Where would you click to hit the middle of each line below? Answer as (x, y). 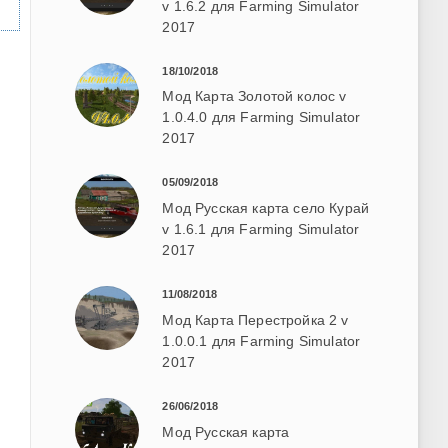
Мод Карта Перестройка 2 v (255, 320)
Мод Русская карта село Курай (266, 208)
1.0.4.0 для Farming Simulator (261, 117)
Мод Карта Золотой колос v (254, 96)
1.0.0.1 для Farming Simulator (261, 341)
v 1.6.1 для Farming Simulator (261, 229)
